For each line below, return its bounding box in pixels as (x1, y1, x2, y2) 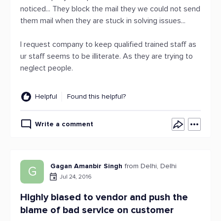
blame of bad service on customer (20, 204, 174, 216)
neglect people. (20, 63, 73, 73)
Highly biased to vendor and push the (20, 191, 188, 203)
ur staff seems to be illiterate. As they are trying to (20, 51, 193, 61)
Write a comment (35, 120, 93, 128)
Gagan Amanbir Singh (50, 162, 122, 170)
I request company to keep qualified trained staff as (20, 39, 196, 49)
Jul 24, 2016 (60, 173, 92, 181)
